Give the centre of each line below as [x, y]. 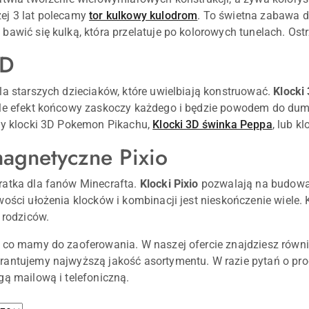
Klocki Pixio [169, 184]
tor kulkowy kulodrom [143, 16]
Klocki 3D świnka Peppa [212, 125]
